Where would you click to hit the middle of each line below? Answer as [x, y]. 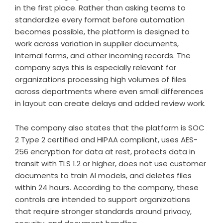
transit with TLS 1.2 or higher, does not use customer [111, 164]
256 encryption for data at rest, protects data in [105, 152]
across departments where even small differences [109, 91]
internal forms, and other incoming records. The [103, 56]
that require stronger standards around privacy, [103, 211]
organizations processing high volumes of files [101, 79]
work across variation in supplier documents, [97, 44]
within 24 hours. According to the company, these [107, 187]
